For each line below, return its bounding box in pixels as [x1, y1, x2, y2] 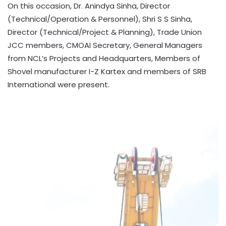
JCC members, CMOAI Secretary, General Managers [8, 40, 202, 51]
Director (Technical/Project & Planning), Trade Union [8, 27, 202, 38]
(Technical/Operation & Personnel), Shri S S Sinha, [8, 14, 192, 25]
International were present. [8, 79, 109, 90]
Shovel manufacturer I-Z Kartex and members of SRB [8, 66, 206, 77]
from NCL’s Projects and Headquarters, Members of [8, 53, 200, 64]
